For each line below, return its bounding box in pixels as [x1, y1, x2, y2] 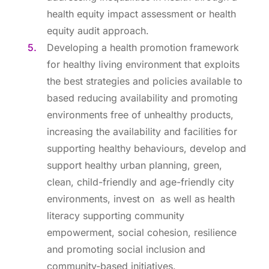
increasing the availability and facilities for [47, 125, 237, 138]
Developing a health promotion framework [47, 41, 239, 53]
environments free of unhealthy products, [47, 109, 234, 121]
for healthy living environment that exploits [47, 58, 240, 70]
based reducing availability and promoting [47, 92, 238, 104]
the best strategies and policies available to [47, 75, 243, 87]
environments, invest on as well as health [47, 193, 235, 205]
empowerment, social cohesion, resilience [47, 226, 237, 238]
